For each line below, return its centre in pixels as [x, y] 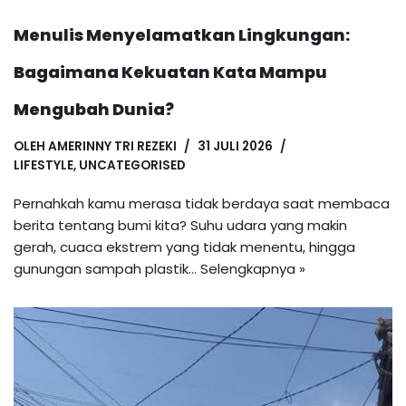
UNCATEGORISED [132, 166]
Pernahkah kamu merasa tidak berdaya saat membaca [202, 204]
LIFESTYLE [43, 166]
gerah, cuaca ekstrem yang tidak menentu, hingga [184, 247]
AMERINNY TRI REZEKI [112, 147]
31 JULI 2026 [235, 147]
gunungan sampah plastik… [107, 269]
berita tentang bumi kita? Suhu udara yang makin [180, 226]
